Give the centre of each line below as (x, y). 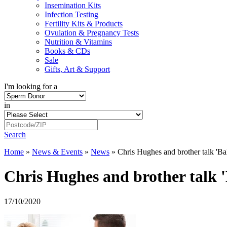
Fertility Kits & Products (84, 24)
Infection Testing (71, 14)
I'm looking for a (31, 86)
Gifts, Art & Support (77, 69)
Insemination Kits (73, 5)
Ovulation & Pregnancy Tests (92, 33)
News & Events (57, 152)
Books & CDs (67, 51)
